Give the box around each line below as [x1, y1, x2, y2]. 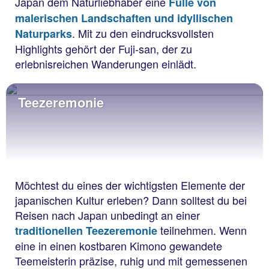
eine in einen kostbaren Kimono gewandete [15, 238, 222, 254]
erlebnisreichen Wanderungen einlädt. [15, 56, 199, 72]
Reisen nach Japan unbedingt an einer [15, 207, 200, 223]
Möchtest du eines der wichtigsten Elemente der [15, 177, 245, 193]
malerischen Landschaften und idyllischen [15, 10, 233, 26]
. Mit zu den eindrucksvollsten [72, 25, 214, 41]
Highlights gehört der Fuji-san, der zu [15, 41, 192, 57]
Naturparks [15, 26, 72, 42]
